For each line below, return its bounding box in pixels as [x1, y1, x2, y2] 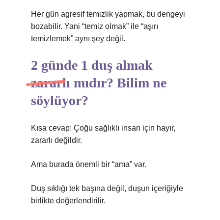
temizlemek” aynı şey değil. [31, 34, 125, 43]
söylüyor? [31, 93, 88, 108]
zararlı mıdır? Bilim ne [31, 75, 166, 90]
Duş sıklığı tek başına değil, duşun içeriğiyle [31, 184, 183, 192]
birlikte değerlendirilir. [31, 196, 106, 205]
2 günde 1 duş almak [31, 57, 153, 73]
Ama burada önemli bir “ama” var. [31, 160, 146, 168]
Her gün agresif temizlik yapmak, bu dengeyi [31, 10, 185, 18]
